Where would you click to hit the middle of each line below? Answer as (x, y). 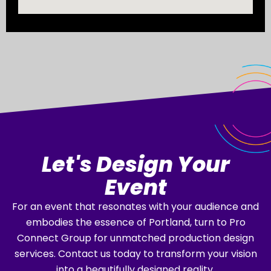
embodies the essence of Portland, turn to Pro (135, 223)
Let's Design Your (135, 165)
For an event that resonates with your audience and (135, 207)
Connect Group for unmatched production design (135, 238)
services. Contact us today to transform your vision (135, 254)
